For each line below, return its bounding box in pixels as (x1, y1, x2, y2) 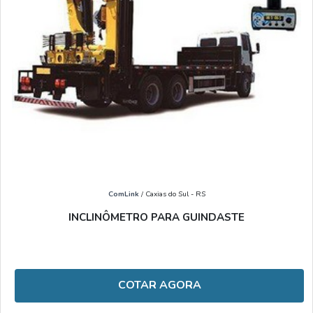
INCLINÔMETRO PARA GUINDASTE (68, 210, 245, 224)
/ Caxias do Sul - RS (138, 189, 205, 199)
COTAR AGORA (117, 277, 201, 293)
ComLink (108, 189, 139, 199)
